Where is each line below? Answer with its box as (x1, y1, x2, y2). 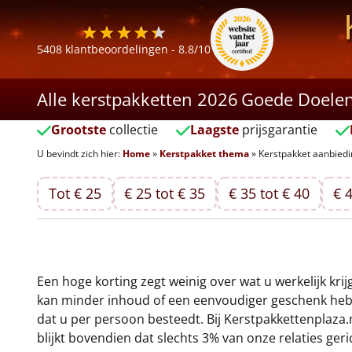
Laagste (189, 121, 239, 138)
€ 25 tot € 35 (124, 184, 206, 203)
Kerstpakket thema (159, 147, 249, 160)
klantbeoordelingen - (62, 42, 178, 57)
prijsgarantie (238, 121, 317, 138)
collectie (106, 121, 158, 138)
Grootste (51, 121, 106, 138)
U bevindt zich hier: (37, 147, 120, 160)
